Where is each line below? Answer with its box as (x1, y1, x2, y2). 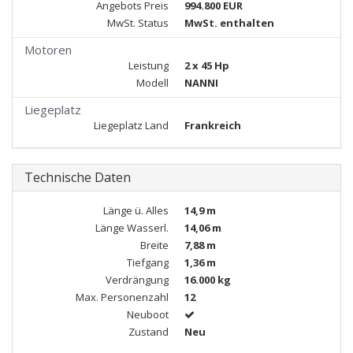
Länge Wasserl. (95, 221, 169, 235)
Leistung (128, 58, 169, 72)
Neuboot (127, 307, 169, 321)
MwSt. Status (107, 16, 169, 30)
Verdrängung (106, 273, 169, 287)
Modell (136, 76, 169, 90)
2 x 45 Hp (184, 58, 229, 72)
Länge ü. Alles (103, 203, 169, 217)
